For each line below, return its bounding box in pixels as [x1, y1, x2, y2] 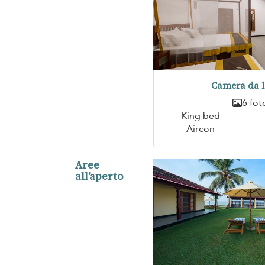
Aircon [186, 122, 215, 135]
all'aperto [75, 168, 124, 183]
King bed [180, 109, 220, 122]
